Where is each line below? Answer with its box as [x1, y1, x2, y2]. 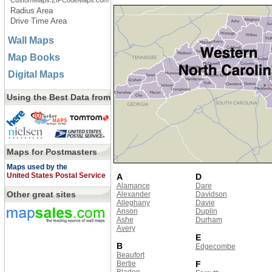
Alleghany [116, 199, 150, 207]
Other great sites [6, 189, 76, 199]
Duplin [195, 207, 217, 216]
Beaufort [116, 251, 144, 259]
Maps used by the [6, 163, 67, 171]
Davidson [195, 190, 227, 199]
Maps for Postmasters [6, 147, 97, 157]
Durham [195, 216, 222, 224]
